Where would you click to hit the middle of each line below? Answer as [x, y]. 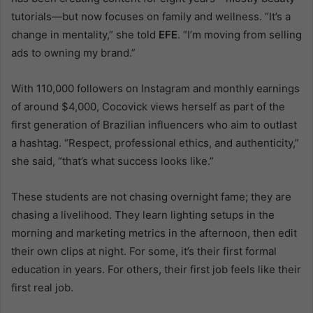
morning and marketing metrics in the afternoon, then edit [154, 233]
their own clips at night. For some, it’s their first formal [144, 251]
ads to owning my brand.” [73, 52]
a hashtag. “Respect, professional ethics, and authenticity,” [155, 143]
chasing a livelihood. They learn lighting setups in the [143, 214]
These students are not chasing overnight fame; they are [151, 196]
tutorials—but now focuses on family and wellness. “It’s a [151, 16]
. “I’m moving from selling [240, 34]
